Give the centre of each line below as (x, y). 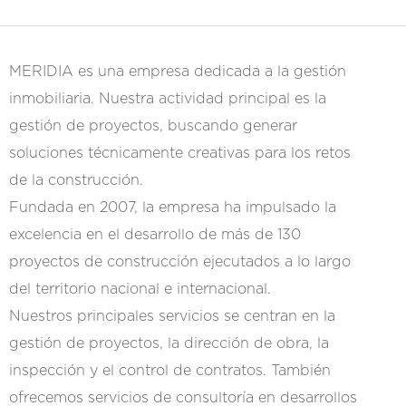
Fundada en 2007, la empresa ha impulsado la (173, 208)
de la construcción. (76, 180)
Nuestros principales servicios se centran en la (172, 316)
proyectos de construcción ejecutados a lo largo (180, 262)
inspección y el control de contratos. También (170, 371)
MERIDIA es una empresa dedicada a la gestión (178, 72)
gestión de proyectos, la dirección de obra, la (169, 343)
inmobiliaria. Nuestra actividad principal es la (168, 99)
